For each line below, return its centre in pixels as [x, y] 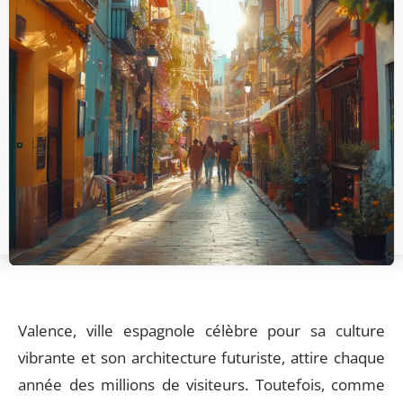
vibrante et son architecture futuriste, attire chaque [201, 358]
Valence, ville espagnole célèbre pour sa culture [201, 331]
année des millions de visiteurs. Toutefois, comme [201, 385]
